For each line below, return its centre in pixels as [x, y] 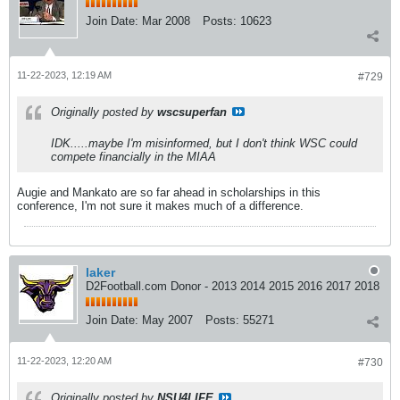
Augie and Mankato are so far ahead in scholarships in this [169, 192]
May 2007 [167, 320]
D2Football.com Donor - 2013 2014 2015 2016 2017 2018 [233, 286]
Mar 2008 [166, 21]
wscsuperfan [192, 112]
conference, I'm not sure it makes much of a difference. [160, 205]
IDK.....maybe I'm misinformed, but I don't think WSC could [204, 143]
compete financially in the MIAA [133, 156]
